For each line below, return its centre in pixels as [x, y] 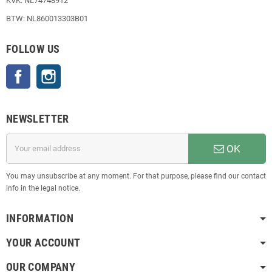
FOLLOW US [33, 49]
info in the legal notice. [43, 188]
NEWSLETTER [38, 118]
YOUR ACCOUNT [43, 242]
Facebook [47, 70]
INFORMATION [40, 218]
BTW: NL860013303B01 [47, 18]
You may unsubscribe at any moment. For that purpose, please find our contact [136, 176]
